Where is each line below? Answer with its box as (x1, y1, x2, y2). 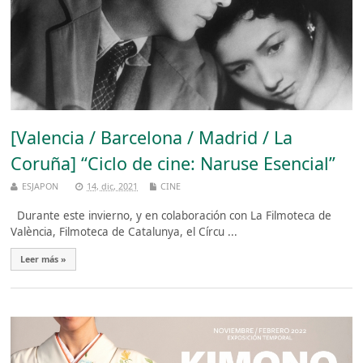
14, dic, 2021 (87, 179, 139, 192)
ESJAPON (22, 179, 59, 192)
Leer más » (20, 253, 67, 265)
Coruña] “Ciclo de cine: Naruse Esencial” (11, 151, 336, 175)
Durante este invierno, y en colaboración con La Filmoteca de (11, 207, 332, 223)
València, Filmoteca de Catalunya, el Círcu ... (11, 224, 238, 239)
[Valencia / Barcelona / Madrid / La (11, 125, 293, 149)
